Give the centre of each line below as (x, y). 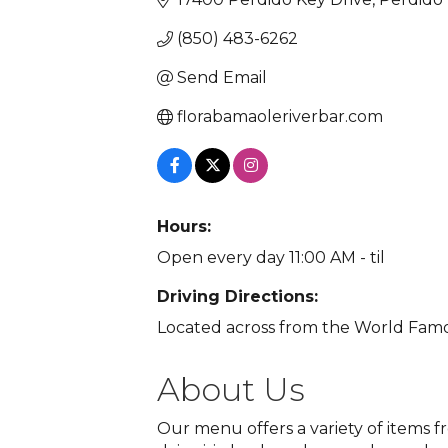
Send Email (222, 77)
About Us (231, 389)
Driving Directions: (237, 296)
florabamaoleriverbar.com (280, 116)
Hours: (184, 226)
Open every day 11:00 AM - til (271, 257)
